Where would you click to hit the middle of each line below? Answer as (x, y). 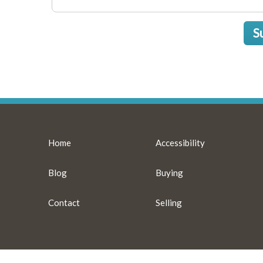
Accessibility (181, 142)
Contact (64, 202)
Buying (170, 172)
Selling (169, 202)
